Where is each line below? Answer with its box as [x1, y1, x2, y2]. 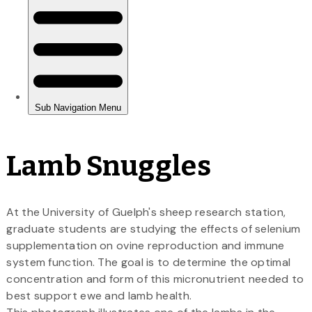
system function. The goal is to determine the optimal [6, 254, 291, 270]
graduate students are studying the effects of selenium [6, 221, 301, 236]
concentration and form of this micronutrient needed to [6, 271, 304, 286]
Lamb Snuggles [6, 149, 211, 183]
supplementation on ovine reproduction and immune [6, 237, 285, 253]
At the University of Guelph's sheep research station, [6, 204, 286, 219]
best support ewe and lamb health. [6, 288, 192, 303]
